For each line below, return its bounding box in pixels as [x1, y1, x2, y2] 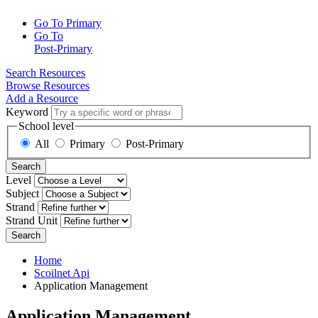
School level [18, 119, 74, 132]
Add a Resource [6, 92, 78, 104]
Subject [6, 187, 39, 200]
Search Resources [6, 66, 85, 79]
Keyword [6, 105, 48, 118]
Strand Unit [6, 214, 57, 227]
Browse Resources [6, 79, 89, 92]
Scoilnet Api [34, 267, 89, 280]
